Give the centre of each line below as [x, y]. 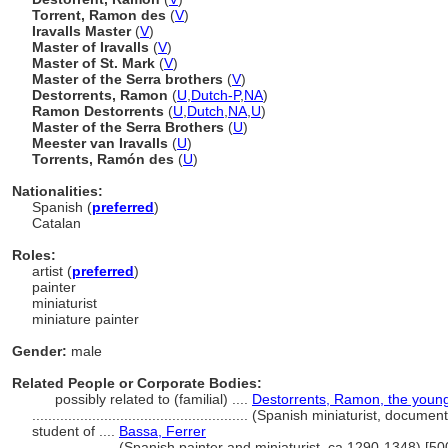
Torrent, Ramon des [101, 15]
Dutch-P [215, 95]
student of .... [75, 431]
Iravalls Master [83, 31]
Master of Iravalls [92, 47]
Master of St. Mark [95, 63]
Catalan [56, 223]
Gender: [39, 351]
